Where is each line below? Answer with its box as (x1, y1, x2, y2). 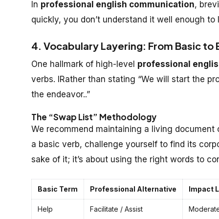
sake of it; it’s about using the (31, 154, 150, 164)
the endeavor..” (31, 89, 90, 99)
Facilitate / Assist (90, 204, 143, 213)
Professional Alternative (90, 184, 176, 193)
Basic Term (38, 184, 78, 193)
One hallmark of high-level (31, 59, 137, 69)
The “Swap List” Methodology (31, 111, 156, 122)
